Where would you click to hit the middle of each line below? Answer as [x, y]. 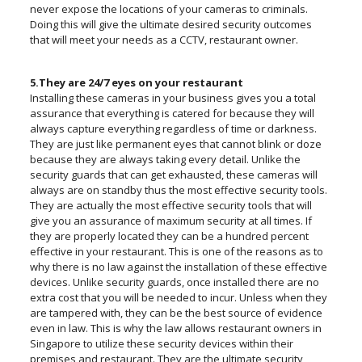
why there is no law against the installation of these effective [178, 267]
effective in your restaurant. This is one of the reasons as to [176, 252]
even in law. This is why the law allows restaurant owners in [175, 328]
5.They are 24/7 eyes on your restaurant [136, 83]
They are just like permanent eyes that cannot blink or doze [175, 144]
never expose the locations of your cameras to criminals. [168, 9]
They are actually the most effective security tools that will [170, 206]
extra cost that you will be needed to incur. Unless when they [178, 298]
